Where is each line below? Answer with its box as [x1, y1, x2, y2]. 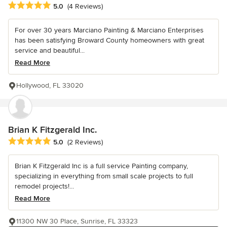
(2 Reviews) [67, 137, 103, 146]
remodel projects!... [15, 181, 74, 191]
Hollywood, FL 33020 [16, 81, 84, 90]
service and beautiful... [15, 46, 85, 55]
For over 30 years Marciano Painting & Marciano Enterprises [15, 25, 204, 34]
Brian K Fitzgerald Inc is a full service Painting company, [15, 161, 188, 170]
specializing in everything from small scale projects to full [15, 171, 193, 180]
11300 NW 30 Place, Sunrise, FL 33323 [16, 216, 138, 225]
